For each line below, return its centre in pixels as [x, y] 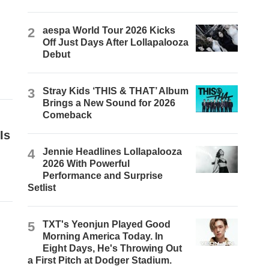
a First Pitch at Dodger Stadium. [100, 261]
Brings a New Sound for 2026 [109, 103]
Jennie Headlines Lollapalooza [113, 152]
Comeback [68, 115]
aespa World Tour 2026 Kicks [109, 31]
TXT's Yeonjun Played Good [107, 225]
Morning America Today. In [103, 237]
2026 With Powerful [86, 164]
